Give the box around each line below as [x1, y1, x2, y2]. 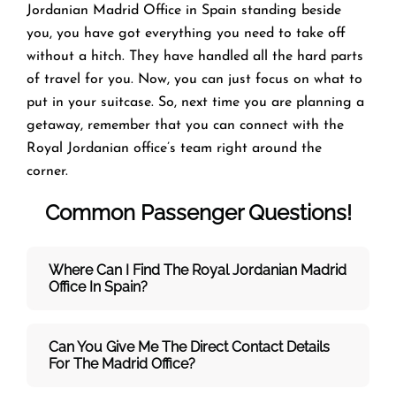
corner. [27, 164, 72, 179]
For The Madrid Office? [49, 354, 195, 372]
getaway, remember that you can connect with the [27, 118, 344, 133]
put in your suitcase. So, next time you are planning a [27, 95, 364, 110]
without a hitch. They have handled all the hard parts [27, 49, 363, 64]
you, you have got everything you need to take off [27, 26, 346, 41]
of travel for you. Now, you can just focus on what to [27, 72, 362, 87]
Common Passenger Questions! [44, 199, 352, 225]
